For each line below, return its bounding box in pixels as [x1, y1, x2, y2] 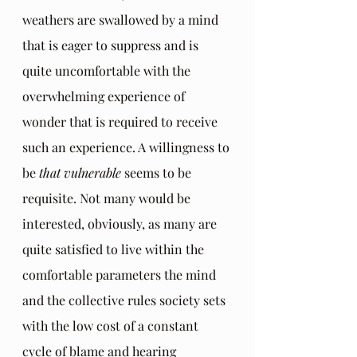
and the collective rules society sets [22, 291, 229, 308]
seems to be [121, 163, 194, 181]
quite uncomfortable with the [22, 61, 194, 79]
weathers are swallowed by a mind [22, 10, 222, 28]
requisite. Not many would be [22, 189, 194, 206]
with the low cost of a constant [22, 316, 202, 334]
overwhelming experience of [22, 87, 188, 104]
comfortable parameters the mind [22, 265, 219, 283]
